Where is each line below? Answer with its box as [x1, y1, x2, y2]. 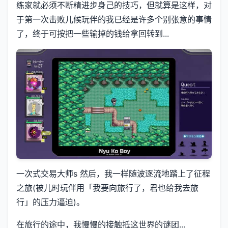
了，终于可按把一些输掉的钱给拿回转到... [16, 28, 169, 39]
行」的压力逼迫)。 [16, 196, 84, 207]
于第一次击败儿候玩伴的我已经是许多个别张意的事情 [16, 14, 212, 24]
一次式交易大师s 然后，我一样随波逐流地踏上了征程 [16, 168, 210, 179]
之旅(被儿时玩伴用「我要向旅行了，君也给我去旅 [16, 182, 198, 193]
